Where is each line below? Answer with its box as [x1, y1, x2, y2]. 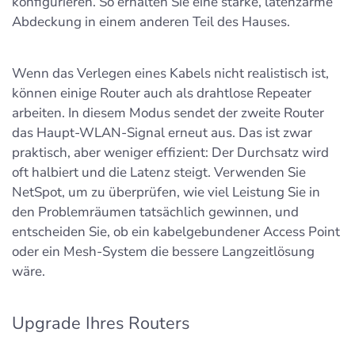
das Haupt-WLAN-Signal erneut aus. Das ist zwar [12, 124, 312, 143]
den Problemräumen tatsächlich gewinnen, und [12, 203, 299, 222]
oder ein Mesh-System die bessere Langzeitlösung [12, 242, 315, 261]
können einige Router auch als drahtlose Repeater [12, 84, 311, 103]
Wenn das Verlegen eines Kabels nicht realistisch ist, [12, 64, 329, 83]
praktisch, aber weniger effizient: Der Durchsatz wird [12, 143, 329, 162]
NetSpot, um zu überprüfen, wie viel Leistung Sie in [12, 183, 320, 202]
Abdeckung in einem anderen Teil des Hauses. [12, 13, 290, 32]
